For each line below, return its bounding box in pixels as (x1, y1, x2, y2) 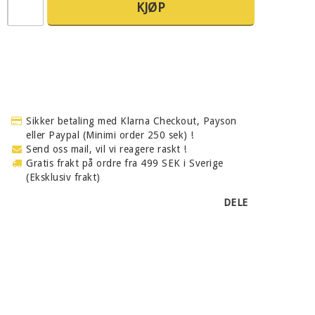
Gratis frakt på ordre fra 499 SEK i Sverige (26, 157, 224, 169)
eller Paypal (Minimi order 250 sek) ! (26, 129, 194, 141)
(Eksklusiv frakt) (26, 172, 101, 183)
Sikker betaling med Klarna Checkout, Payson (26, 115, 237, 127)
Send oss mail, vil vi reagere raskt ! (26, 143, 187, 155)
